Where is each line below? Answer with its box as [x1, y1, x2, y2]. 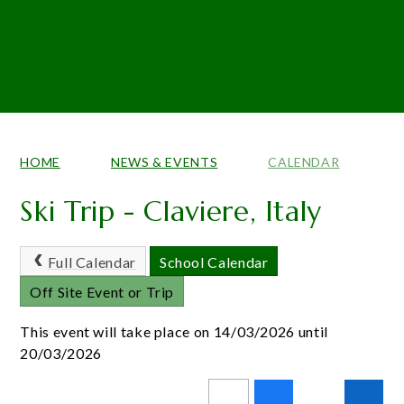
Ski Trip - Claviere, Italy [20, 192, 323, 229]
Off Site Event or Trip [29, 283, 175, 301]
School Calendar [159, 252, 269, 271]
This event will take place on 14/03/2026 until [20, 322, 328, 340]
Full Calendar [47, 252, 136, 271]
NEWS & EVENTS [110, 153, 218, 170]
